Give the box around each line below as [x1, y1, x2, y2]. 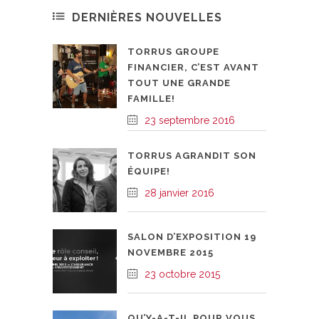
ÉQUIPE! [127, 165, 170, 177]
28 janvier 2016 [145, 187, 214, 199]
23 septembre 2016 [145, 114, 235, 126]
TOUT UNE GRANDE [127, 77, 231, 88]
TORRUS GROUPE [127, 46, 219, 57]
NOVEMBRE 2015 [127, 246, 214, 258]
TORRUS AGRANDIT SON [127, 150, 256, 161]
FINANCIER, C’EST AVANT [127, 61, 259, 73]
